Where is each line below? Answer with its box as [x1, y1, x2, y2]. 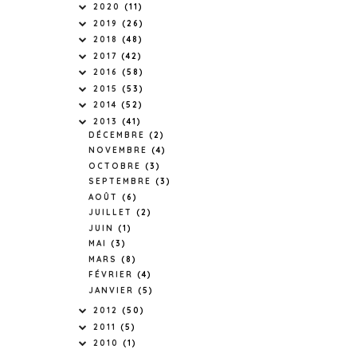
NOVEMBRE [88, 145, 151, 156]
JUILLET [88, 207, 136, 218]
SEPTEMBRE [88, 176, 155, 187]
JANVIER [88, 284, 138, 296]
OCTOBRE [88, 160, 145, 171]
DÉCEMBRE [88, 129, 149, 140]
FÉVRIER [88, 269, 137, 280]
